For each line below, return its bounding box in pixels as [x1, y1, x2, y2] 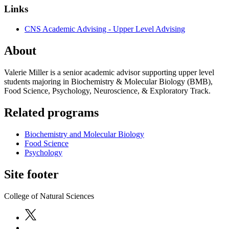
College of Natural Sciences [4, 191, 94, 200]
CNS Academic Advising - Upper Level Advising [25, 25, 185, 34]
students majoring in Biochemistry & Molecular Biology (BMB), [4, 77, 213, 86]
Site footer [4, 167, 59, 181]
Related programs [4, 105, 99, 119]
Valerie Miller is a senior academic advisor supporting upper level [4, 68, 214, 77]
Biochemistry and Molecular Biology [25, 129, 144, 139]
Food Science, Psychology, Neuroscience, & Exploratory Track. [4, 86, 211, 95]
